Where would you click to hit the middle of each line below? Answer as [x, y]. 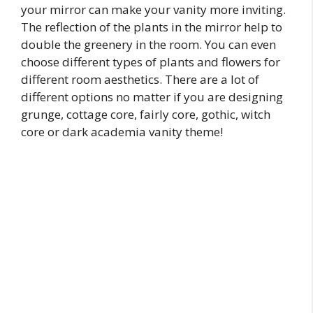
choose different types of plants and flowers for [151, 61]
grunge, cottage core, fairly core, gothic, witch [146, 114]
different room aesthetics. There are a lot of [140, 79]
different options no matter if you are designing [152, 96]
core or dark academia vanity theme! [122, 131]
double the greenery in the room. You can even [148, 44]
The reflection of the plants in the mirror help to [152, 27]
